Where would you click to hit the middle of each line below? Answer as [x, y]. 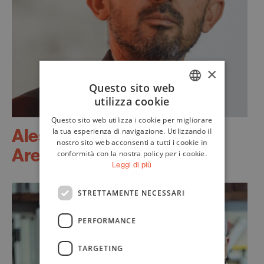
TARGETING [101, 248]
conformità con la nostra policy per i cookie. [132, 154]
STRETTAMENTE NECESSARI [132, 193]
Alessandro [57, 135]
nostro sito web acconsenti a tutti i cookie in [132, 142]
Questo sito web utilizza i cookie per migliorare [132, 120]
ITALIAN [192, 106]
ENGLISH [193, 126]
